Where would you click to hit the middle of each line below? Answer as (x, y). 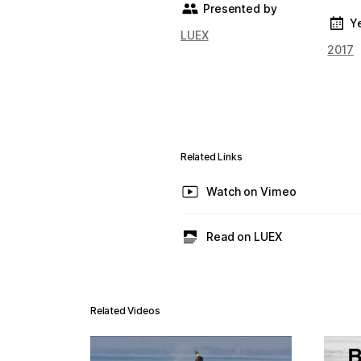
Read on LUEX (244, 237)
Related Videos (125, 311)
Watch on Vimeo (251, 191)
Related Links (212, 157)
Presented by (240, 8)
